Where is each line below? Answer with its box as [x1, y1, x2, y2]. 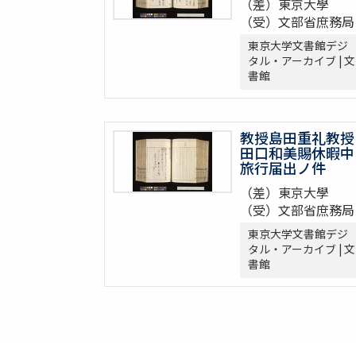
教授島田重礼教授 [239, 127, 354, 149]
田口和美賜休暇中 [239, 142, 354, 164]
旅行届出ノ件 [239, 157, 326, 179]
